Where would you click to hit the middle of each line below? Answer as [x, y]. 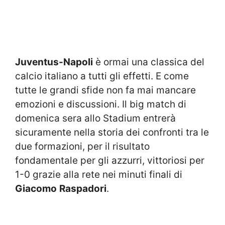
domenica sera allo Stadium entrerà [95, 118]
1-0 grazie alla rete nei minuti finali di [99, 174]
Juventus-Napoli [54, 62]
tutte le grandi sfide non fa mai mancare [105, 90]
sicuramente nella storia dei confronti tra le [112, 132]
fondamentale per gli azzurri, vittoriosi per [110, 160]
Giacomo [36, 188]
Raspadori [83, 188]
